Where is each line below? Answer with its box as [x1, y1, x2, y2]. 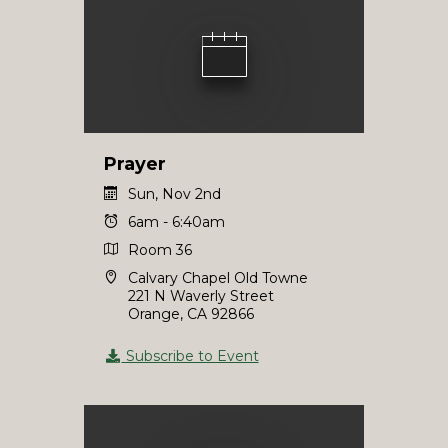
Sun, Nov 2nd [128, 185, 221, 203]
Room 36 [128, 241, 192, 259]
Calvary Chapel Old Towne [128, 269, 308, 287]
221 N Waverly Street [128, 287, 274, 305]
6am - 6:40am [128, 213, 225, 231]
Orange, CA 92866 [128, 305, 254, 323]
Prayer [104, 153, 166, 175]
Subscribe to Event [121, 347, 259, 365]
